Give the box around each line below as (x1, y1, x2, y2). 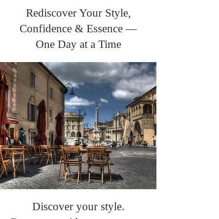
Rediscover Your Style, (25, 7, 131, 19)
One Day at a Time (35, 38, 121, 50)
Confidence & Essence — (20, 22, 137, 35)
